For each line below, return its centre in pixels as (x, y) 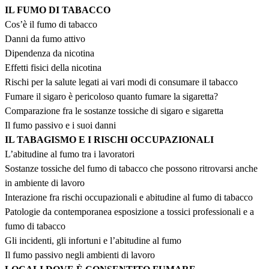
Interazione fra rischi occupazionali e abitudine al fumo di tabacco (129, 198)
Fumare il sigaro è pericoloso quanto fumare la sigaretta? (111, 97)
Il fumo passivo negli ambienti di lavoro (80, 255)
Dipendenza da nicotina (50, 53)
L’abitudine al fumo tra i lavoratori (70, 154)
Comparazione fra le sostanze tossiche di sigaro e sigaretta (114, 111)
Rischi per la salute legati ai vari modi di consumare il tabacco (121, 82)
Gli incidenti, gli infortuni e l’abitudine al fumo (93, 241)
